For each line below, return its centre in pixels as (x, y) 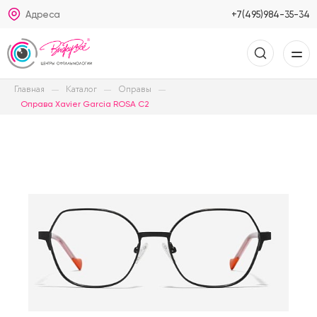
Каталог (81, 90)
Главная (29, 90)
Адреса (43, 14)
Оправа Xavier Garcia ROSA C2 (85, 104)
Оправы (135, 90)
